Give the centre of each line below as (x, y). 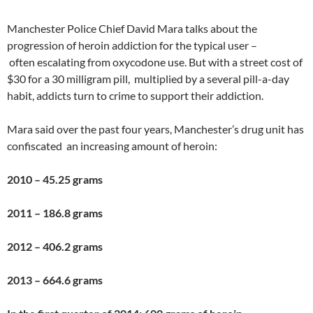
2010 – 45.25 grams (55, 180)
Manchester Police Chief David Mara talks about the (132, 29)
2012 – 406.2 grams (55, 247)
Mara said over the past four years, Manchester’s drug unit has (155, 129)
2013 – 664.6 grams (55, 280)
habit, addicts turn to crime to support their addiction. (135, 96)
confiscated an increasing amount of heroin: (112, 146)
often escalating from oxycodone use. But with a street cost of (155, 62)
